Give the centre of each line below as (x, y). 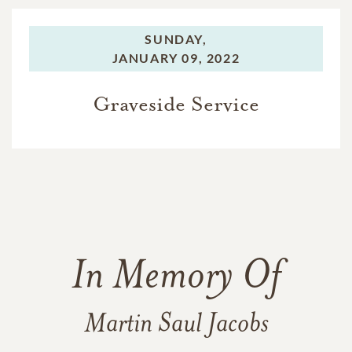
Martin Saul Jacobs (176, 324)
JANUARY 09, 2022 (176, 57)
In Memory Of (176, 278)
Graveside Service (176, 104)
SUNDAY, (176, 38)
